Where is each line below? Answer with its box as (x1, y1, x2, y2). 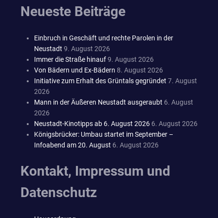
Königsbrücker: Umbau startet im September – (34, 130, 173, 138)
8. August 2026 (117, 66, 163, 74)
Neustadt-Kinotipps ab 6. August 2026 (34, 119, 150, 127)
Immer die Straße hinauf (34, 55, 106, 63)
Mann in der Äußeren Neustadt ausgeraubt (34, 98, 163, 106)
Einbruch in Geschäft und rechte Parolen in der (34, 34, 173, 42)
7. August (168, 76, 197, 85)
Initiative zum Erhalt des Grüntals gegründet (34, 76, 166, 85)
